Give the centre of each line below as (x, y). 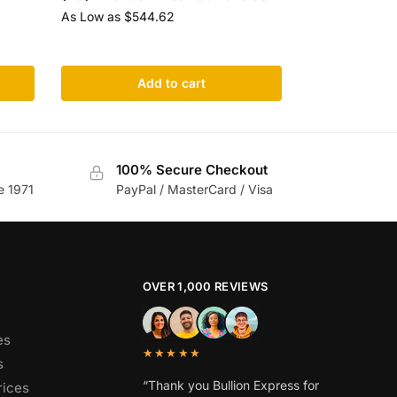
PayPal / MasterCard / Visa (194, 190)
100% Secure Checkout (191, 169)
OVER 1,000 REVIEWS (205, 287)
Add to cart (171, 82)
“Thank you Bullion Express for (230, 385)
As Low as (93, 16)
